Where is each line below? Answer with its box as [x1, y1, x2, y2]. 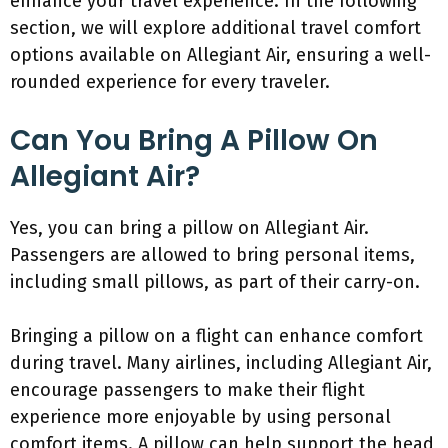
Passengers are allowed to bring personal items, [10, 244, 415, 266]
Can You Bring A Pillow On [10, 121, 378, 160]
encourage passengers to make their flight [10, 379, 365, 401]
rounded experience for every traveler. [10, 71, 330, 93]
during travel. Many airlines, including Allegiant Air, [10, 352, 432, 374]
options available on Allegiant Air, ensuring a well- [10, 44, 431, 66]
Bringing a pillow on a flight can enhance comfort [10, 325, 423, 347]
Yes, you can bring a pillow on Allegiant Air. [10, 217, 369, 239]
